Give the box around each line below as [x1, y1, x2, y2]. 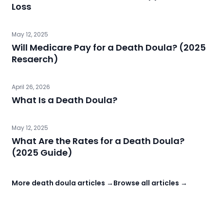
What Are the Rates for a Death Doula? [12, 134, 184, 147]
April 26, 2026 [12, 82, 50, 91]
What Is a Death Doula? [12, 93, 117, 106]
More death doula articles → [12, 178, 113, 188]
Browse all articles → [113, 178, 187, 188]
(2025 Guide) [12, 146, 73, 159]
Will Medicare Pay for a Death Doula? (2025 [12, 41, 206, 54]
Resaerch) [12, 53, 58, 65]
